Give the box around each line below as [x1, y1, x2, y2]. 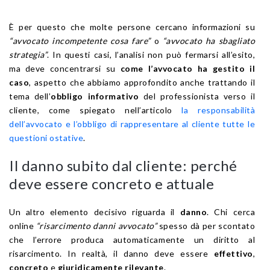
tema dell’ [9, 90, 51, 101]
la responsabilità [181, 104, 256, 115]
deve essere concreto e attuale [9, 174, 214, 192]
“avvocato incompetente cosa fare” [9, 35, 151, 46]
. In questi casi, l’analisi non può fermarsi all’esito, [47, 49, 255, 60]
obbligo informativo [51, 90, 139, 101]
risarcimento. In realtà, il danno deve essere [9, 248, 214, 259]
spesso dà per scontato [157, 220, 256, 231]
